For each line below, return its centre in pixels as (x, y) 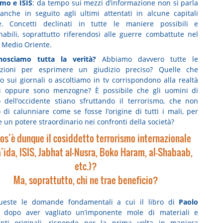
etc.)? (86, 166)
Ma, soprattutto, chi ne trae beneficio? (86, 180)
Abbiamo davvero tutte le (147, 59)
